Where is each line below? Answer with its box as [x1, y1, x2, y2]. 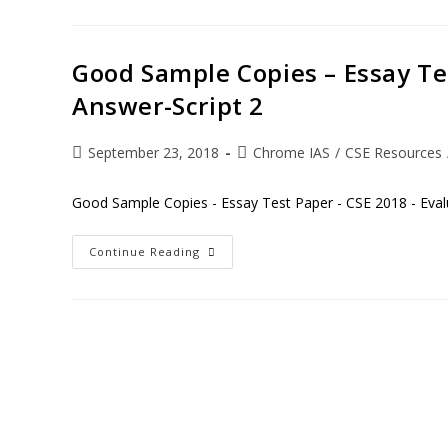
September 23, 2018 [88, 143, 219, 162]
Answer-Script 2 [72, 89, 265, 122]
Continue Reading [89, 244, 200, 259]
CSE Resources [345, 143, 442, 162]
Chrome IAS [253, 143, 330, 162]
